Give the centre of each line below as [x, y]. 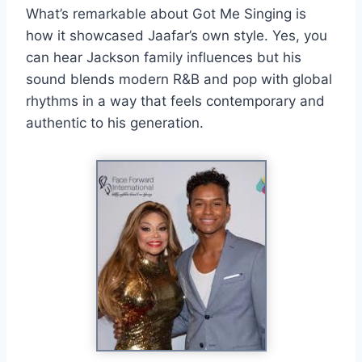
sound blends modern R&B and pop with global [179, 79]
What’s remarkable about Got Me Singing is [166, 13]
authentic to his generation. [115, 122]
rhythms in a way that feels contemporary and [175, 101]
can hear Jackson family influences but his [164, 57]
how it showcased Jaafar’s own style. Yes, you [177, 35]
